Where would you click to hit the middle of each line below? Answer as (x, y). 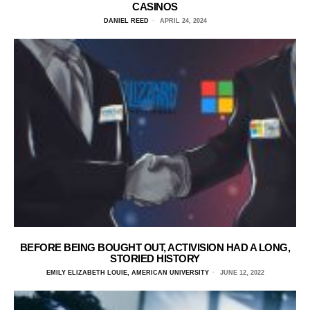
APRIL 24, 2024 (182, 21)
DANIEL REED (126, 21)
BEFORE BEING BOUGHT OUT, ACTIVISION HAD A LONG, (155, 247)
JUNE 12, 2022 (241, 273)
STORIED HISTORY (155, 258)
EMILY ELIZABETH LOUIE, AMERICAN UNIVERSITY (127, 273)
